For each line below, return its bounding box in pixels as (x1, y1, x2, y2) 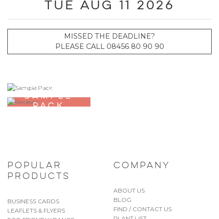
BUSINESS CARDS (7, 197, 59, 205)
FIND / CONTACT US (113, 205, 172, 213)
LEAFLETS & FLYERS (7, 206, 65, 214)
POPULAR (7, 161, 62, 170)
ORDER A (21, 84, 77, 91)
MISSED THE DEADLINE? (64, 32, 155, 41)
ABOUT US (113, 186, 145, 194)
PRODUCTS (7, 172, 70, 180)
